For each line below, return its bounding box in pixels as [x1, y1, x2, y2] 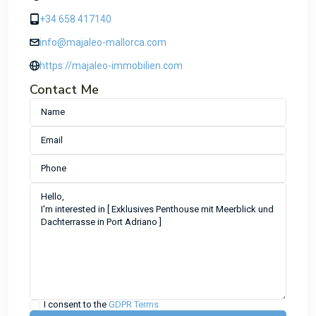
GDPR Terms [109, 298, 159, 310]
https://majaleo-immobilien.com [39, 59, 183, 71]
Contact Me [30, 80, 99, 98]
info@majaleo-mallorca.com [39, 36, 166, 48]
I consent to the [44, 298, 109, 310]
